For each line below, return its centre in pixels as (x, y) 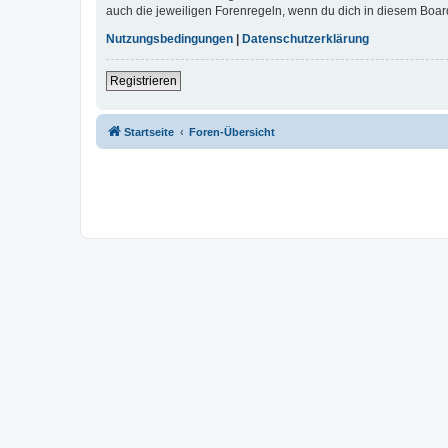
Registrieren (143, 81)
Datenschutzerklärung (305, 39)
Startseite (149, 132)
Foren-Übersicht (232, 132)
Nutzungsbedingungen (169, 39)
